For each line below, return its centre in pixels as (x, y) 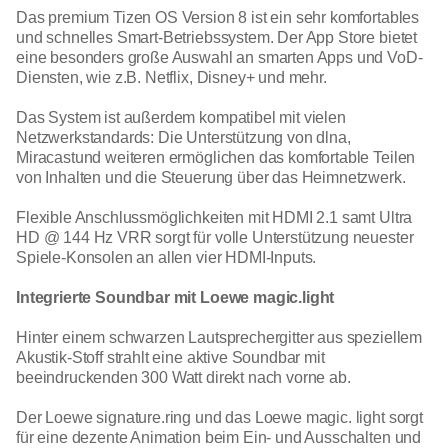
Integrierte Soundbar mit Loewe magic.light (175, 298)
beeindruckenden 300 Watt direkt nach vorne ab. (183, 378)
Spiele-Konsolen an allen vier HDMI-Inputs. (166, 258)
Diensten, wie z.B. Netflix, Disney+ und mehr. (171, 78)
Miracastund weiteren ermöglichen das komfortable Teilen (216, 158)
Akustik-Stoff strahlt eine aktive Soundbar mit (170, 358)
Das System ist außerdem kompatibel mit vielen (181, 118)
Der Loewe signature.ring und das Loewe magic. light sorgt (219, 418)
